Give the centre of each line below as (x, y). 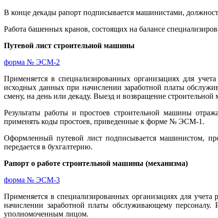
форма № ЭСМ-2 (32, 62)
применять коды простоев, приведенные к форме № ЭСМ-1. (104, 122)
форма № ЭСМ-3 (32, 180)
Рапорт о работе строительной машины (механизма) (96, 163)
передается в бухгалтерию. (48, 147)
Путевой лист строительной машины (69, 46)
